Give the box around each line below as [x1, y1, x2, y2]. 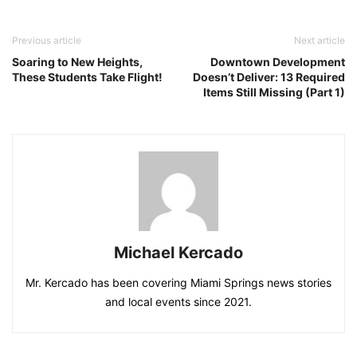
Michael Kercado [114, 242, 243, 262]
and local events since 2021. [105, 294, 252, 308]
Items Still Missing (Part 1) [203, 84, 345, 99]
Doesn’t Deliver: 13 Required [193, 69, 345, 84]
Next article [294, 33, 345, 46]
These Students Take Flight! [12, 69, 163, 84]
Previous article [12, 33, 81, 46]
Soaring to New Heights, [12, 54, 143, 69]
